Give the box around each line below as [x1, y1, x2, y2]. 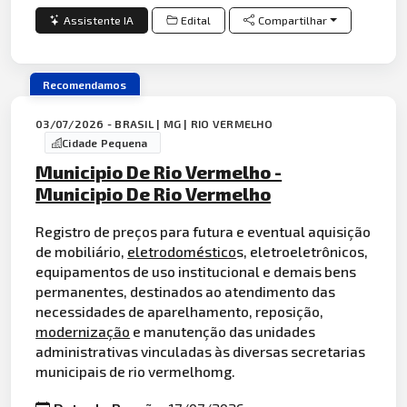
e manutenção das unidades [130, 322, 316, 340]
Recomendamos [43, 77, 127, 91]
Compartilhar [258, 13, 328, 27]
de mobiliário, [35, 242, 128, 260]
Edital [180, 13, 211, 27]
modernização [35, 322, 131, 340]
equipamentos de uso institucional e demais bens [35, 262, 357, 280]
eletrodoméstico [127, 242, 237, 260]
